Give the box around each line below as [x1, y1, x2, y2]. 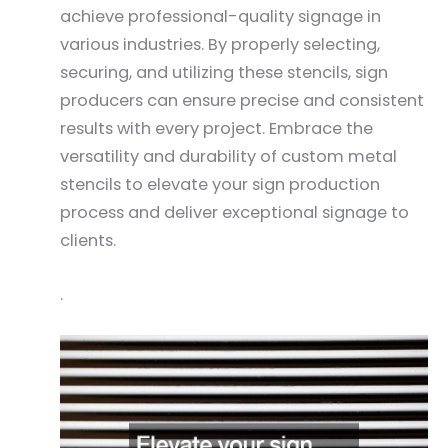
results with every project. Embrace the [60, 116, 373, 140]
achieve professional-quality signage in [60, 4, 381, 28]
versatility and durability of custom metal [60, 144, 397, 168]
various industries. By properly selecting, [60, 32, 380, 56]
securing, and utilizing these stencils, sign [60, 60, 388, 84]
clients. [60, 228, 116, 252]
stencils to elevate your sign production [60, 172, 380, 196]
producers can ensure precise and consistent [60, 88, 424, 112]
